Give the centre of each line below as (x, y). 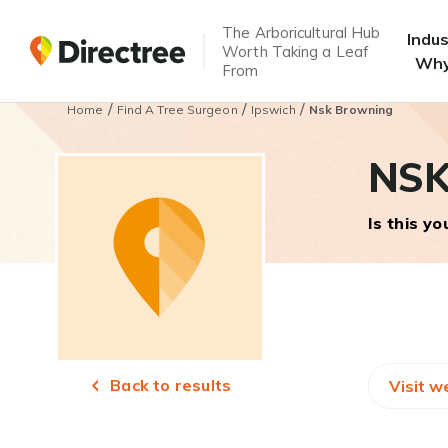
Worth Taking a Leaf (296, 51)
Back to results (169, 385)
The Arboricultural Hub (301, 32)
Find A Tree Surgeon (177, 109)
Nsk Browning (351, 109)
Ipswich (273, 109)
